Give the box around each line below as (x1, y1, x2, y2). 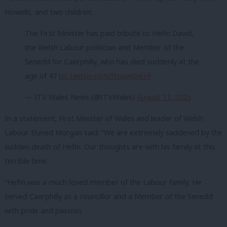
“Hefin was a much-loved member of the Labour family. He (5, 177, 202, 187)
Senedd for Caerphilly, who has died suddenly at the (25, 57, 199, 67)
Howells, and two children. (5, 7, 93, 17)
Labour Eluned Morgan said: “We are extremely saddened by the (5, 128, 222, 138)
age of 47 (25, 71, 59, 81)
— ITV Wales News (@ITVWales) (25, 92, 137, 102)
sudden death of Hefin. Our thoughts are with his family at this (5, 142, 215, 152)
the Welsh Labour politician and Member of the (25, 43, 184, 53)
